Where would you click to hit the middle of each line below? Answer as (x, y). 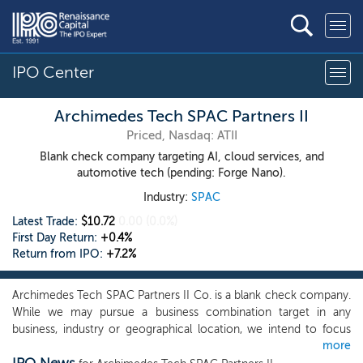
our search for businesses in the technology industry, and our (181, 346)
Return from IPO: (59, 254)
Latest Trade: (47, 222)
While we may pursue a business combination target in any (181, 312)
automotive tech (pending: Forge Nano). (181, 173)
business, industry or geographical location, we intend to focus (181, 329)
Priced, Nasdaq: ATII (181, 135)
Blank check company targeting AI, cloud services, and (181, 157)
